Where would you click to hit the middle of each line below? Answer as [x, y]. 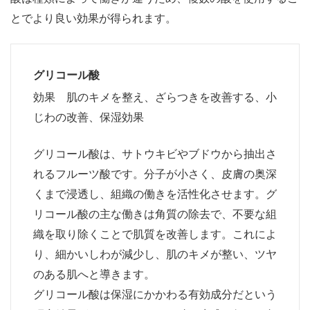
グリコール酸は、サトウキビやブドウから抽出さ [155, 153]
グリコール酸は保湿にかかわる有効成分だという [155, 293]
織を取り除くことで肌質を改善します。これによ [155, 233]
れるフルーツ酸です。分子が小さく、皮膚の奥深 [155, 173]
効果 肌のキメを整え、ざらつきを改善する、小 [155, 96]
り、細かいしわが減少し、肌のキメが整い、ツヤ [155, 253]
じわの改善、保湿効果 [89, 116]
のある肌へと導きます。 [94, 273]
